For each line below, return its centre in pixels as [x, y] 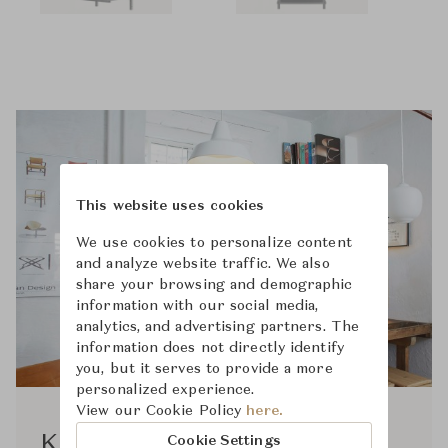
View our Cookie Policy [161, 410]
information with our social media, [197, 305]
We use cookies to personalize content [214, 242]
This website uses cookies [170, 205]
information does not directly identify [210, 347]
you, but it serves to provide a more [204, 368]
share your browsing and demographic [214, 284]
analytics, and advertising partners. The [218, 326]
